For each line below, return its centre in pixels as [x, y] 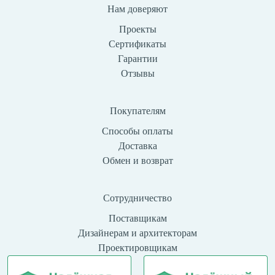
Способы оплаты [137, 131]
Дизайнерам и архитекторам [137, 233]
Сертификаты [137, 44]
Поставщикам [137, 218]
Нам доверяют [137, 9]
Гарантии [137, 58]
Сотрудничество [137, 198]
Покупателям [137, 110]
